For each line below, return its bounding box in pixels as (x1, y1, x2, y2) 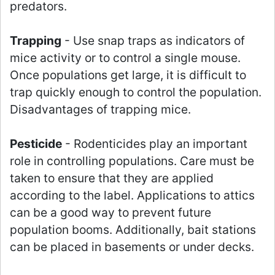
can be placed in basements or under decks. (10, 239, 254, 255)
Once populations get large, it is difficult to (10, 68, 246, 83)
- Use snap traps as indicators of (61, 33, 245, 48)
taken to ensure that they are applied (10, 171, 214, 186)
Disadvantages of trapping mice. (10, 102, 191, 117)
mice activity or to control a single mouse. (10, 50, 241, 66)
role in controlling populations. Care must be (10, 153, 254, 169)
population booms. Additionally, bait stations (10, 222, 256, 238)
